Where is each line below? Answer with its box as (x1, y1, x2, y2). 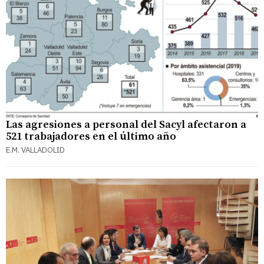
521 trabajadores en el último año (6, 130, 176, 144)
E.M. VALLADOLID (6, 145, 65, 156)
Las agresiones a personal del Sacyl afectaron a (6, 118, 246, 132)
